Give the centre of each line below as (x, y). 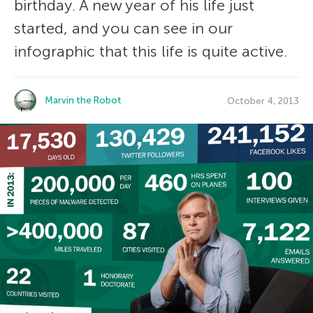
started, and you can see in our (123, 28)
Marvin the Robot (83, 100)
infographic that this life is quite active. (151, 51)
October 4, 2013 (263, 101)
